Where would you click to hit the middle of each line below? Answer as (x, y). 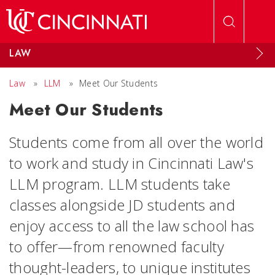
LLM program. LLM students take (120, 184)
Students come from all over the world (137, 142)
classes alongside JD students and (122, 205)
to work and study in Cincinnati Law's (132, 163)
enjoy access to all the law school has (132, 226)
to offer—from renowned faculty (117, 246)
